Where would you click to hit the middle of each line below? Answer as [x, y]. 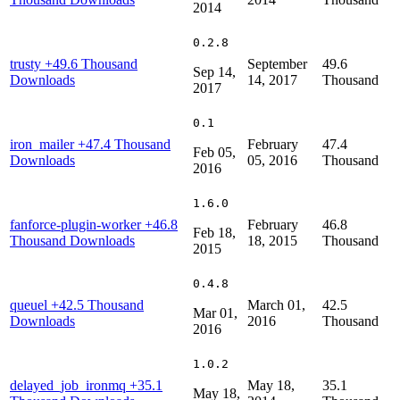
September [277, 63]
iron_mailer [44, 144]
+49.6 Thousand [91, 63]
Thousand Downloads [72, 240]
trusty [27, 63]
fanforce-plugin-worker [77, 224]
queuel [30, 304]
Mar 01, [215, 312]
